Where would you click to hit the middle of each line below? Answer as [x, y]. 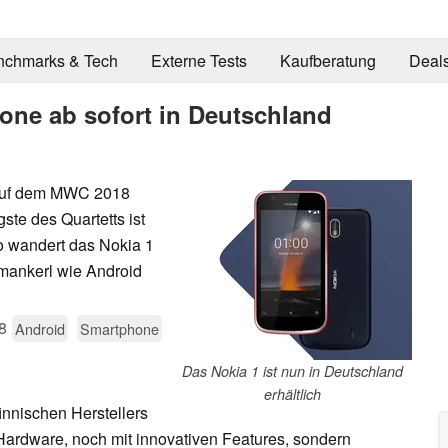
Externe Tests [198, 61]
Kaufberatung [327, 61]
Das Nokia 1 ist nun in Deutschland [292, 370]
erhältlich [292, 393]
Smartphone [119, 328]
